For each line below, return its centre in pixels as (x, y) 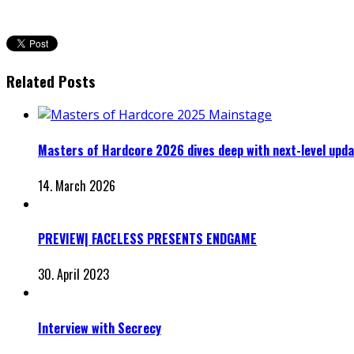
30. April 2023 (73, 275)
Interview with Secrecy (100, 328)
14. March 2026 (77, 185)
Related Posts (51, 81)
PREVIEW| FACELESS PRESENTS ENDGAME (147, 239)
